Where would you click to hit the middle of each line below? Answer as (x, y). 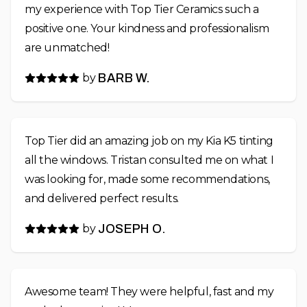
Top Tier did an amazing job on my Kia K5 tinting (149, 141)
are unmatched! (67, 48)
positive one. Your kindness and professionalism (147, 29)
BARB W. (124, 78)
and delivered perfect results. (102, 199)
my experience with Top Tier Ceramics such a (142, 10)
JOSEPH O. (132, 229)
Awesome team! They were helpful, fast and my (149, 292)
